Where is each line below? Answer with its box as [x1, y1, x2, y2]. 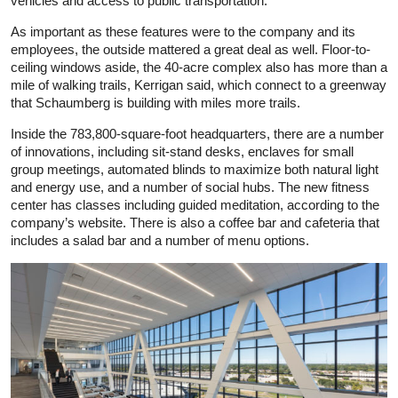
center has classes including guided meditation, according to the [11, 196, 379, 212]
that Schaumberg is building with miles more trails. [11, 94, 300, 110]
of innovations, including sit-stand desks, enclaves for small [11, 143, 354, 159]
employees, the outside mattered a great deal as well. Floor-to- [11, 41, 370, 57]
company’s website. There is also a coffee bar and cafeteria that [11, 214, 379, 230]
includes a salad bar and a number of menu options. [11, 232, 309, 248]
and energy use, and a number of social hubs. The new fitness [11, 179, 370, 195]
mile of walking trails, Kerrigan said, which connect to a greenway [11, 76, 386, 92]
